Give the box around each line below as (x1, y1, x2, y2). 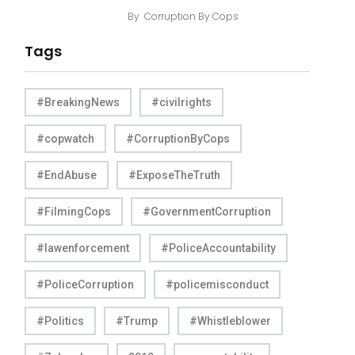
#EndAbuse (36, 168, 97, 181)
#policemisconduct (166, 277, 269, 291)
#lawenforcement (36, 241, 129, 254)
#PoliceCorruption (36, 277, 134, 291)
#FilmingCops (36, 204, 111, 218)
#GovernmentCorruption (143, 204, 271, 218)
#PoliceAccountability (161, 241, 276, 254)
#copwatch (36, 132, 94, 145)
